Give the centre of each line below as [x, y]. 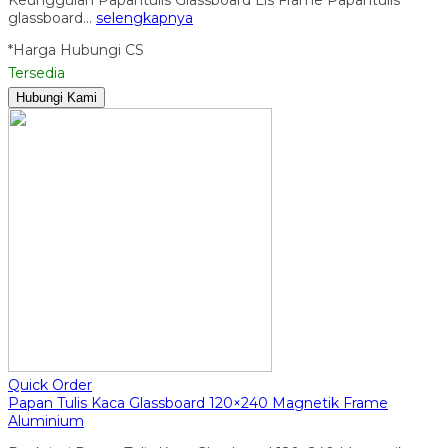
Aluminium [46, 420]
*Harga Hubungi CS [76, 49]
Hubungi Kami [56, 97]
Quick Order [50, 384]
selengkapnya [144, 17]
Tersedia [36, 72]
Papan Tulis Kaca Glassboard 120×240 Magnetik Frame [198, 402]
